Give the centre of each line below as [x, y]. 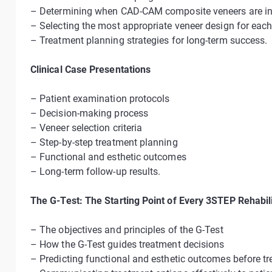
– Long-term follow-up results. [96, 172]
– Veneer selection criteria [87, 128]
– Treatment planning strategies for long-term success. [149, 40]
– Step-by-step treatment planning [104, 142]
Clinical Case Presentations [91, 70]
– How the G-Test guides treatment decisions [127, 244]
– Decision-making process [89, 113]
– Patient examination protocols [100, 99]
